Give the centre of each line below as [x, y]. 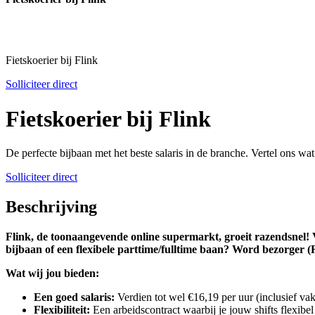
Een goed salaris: [74, 297]
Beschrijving [51, 207]
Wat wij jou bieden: [52, 273]
